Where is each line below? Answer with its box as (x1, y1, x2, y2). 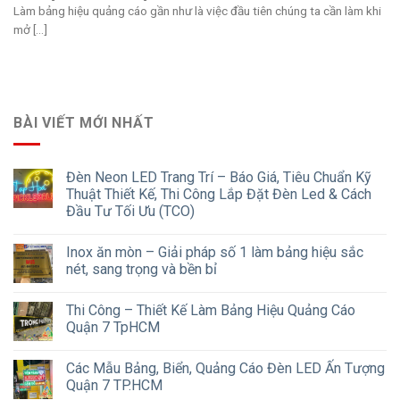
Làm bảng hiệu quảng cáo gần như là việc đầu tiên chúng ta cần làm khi (13, 4, 381, 19)
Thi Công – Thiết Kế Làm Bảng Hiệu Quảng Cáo (66, 302, 355, 320)
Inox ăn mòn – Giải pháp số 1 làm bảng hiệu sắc (66, 244, 363, 262)
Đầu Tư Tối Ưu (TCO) (66, 203, 195, 221)
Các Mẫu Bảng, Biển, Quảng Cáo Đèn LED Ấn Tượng (66, 360, 385, 378)
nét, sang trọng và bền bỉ (66, 261, 217, 279)
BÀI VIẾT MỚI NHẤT (13, 113, 154, 131)
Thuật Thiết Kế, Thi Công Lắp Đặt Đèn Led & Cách (66, 186, 371, 204)
